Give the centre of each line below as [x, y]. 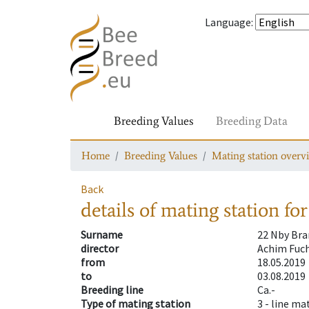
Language [228, 22]
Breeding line [112, 290]
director [100, 249]
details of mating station [180, 210]
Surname [102, 235]
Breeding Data [252, 121]
